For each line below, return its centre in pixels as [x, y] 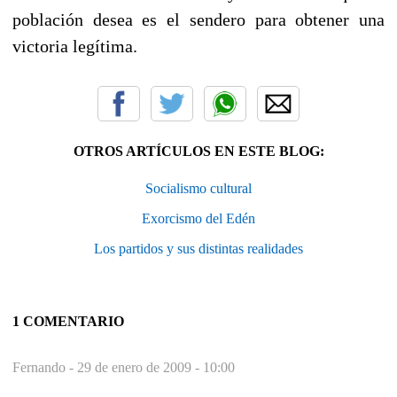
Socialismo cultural [198, 188]
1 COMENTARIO [68, 321]
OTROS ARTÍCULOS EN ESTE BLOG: [198, 151]
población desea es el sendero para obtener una [198, 19]
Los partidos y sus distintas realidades [198, 248]
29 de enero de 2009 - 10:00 [156, 367]
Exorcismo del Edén [198, 218]
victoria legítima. [79, 46]
